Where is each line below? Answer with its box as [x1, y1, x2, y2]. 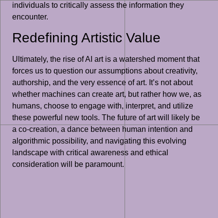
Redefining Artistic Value [12, 30, 161, 46]
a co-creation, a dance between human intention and [12, 125, 193, 134]
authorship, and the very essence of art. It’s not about [12, 78, 193, 87]
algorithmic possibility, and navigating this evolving [12, 137, 186, 145]
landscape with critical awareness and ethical [12, 148, 168, 157]
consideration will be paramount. [12, 160, 124, 169]
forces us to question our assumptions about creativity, [12, 67, 198, 75]
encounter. [12, 12, 48, 21]
